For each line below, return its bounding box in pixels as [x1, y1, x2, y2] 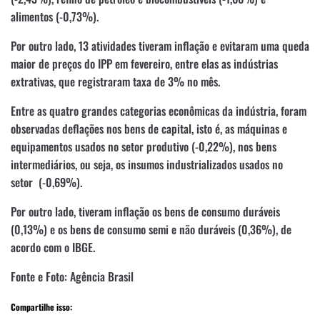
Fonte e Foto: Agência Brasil [11, 267, 134, 285]
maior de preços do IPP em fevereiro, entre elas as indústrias [11, 54, 278, 72]
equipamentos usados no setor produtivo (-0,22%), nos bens [11, 137, 276, 155]
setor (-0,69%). [11, 173, 82, 191]
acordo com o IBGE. [11, 238, 95, 256]
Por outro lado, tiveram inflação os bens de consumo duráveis [11, 202, 280, 220]
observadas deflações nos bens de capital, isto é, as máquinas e [11, 119, 287, 137]
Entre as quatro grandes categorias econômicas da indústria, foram [11, 101, 306, 119]
